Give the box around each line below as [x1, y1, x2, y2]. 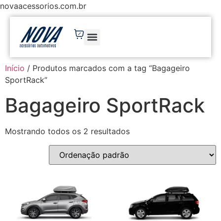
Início [5, 63, 25, 74]
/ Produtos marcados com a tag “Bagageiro [25, 63, 190, 74]
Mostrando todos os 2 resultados [5, 126, 130, 137]
